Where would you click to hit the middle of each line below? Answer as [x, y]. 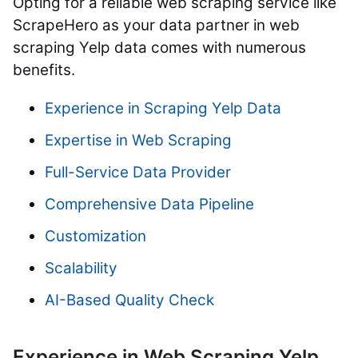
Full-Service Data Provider [138, 173]
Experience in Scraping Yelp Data [163, 109]
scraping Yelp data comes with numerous [159, 48]
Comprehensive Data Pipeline [149, 205]
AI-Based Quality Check [129, 300]
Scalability [81, 268]
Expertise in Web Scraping [138, 141]
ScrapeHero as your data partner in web [156, 26]
